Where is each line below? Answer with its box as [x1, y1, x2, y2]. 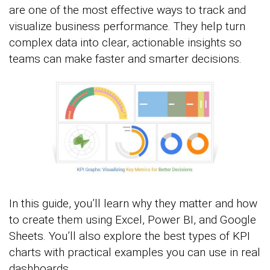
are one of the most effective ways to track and [9, 3, 246, 17]
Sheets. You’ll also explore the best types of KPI [9, 228, 250, 243]
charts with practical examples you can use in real [9, 245, 260, 259]
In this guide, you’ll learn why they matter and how [9, 196, 257, 210]
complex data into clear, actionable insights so [9, 36, 242, 49]
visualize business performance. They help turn [9, 19, 245, 33]
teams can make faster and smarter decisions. [9, 52, 242, 66]
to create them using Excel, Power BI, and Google [9, 212, 256, 227]
